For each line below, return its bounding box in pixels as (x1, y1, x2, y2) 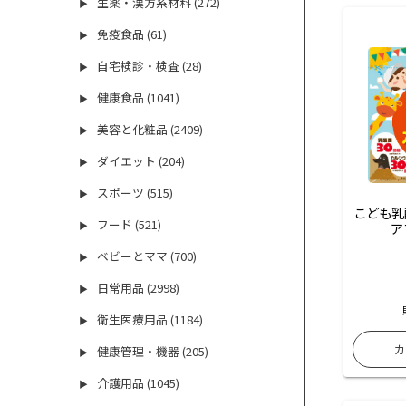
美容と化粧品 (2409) (97, 121, 204, 139)
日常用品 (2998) (97, 279, 180, 297)
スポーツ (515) (97, 184, 174, 202)
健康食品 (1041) (97, 89, 180, 107)
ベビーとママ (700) (97, 247, 198, 266)
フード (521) (97, 216, 162, 234)
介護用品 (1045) (97, 374, 180, 392)
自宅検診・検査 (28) (97, 57, 203, 75)
